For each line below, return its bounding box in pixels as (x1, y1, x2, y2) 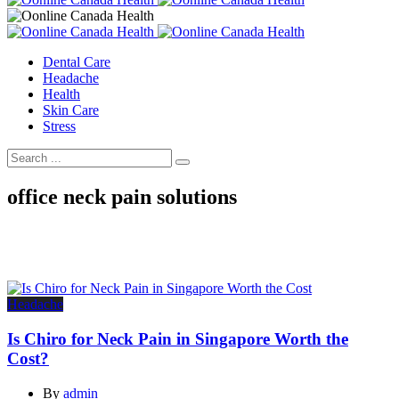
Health (43, 86, 80, 102)
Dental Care (43, 54, 110, 70)
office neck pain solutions (7, 185, 237, 209)
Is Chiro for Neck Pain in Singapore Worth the (7, 329, 348, 348)
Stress (43, 118, 76, 134)
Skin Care (43, 102, 99, 118)
